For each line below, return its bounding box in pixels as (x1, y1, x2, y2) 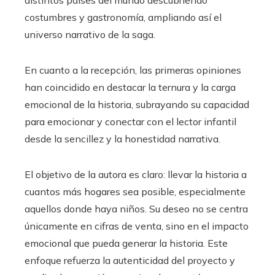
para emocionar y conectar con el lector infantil (25, 115, 236, 128)
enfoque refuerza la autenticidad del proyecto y (25, 254, 235, 267)
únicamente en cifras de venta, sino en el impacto (25, 220, 249, 233)
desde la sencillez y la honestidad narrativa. (25, 133, 220, 145)
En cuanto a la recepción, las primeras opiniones (25, 64, 241, 77)
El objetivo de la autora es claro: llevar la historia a (25, 168, 247, 181)
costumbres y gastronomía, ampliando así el (25, 11, 222, 24)
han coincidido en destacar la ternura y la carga (25, 81, 236, 94)
